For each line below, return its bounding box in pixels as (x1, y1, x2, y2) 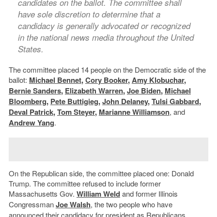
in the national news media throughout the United (17, 31, 194, 43)
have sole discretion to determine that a (17, 8, 160, 20)
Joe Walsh (55, 199, 91, 210)
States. (17, 43, 44, 55)
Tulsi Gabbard (151, 96, 199, 107)
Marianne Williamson (98, 107, 170, 117)
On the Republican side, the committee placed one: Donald (8, 168, 194, 178)
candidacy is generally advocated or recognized (17, 20, 190, 31)
